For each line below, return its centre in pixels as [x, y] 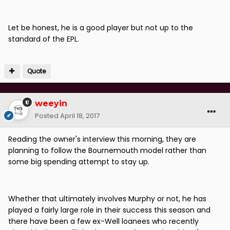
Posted [47, 116]
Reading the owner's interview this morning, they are [102, 139]
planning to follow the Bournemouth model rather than [107, 151]
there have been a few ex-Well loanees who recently [103, 222]
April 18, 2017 [80, 116]
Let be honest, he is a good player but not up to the [101, 28]
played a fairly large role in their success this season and [109, 210]
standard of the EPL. [44, 39]
